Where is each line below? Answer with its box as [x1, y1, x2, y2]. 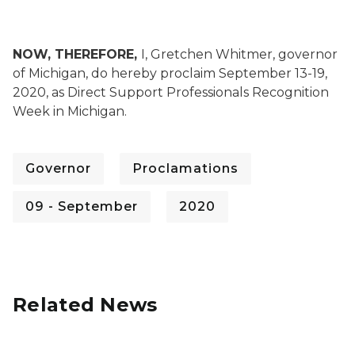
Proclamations [132, 161, 239, 176]
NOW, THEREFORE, [13, 47, 141, 62]
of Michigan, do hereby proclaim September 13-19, [13, 66, 327, 81]
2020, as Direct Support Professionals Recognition [13, 85, 329, 100]
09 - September [25, 199, 138, 214]
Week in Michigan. [13, 104, 133, 119]
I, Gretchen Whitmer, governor [141, 47, 338, 62]
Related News [13, 293, 158, 316]
